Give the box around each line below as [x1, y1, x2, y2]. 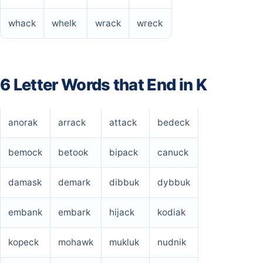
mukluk [109, 237, 139, 248]
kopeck [8, 237, 39, 248]
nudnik [157, 237, 186, 248]
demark [58, 177, 90, 188]
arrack [58, 117, 86, 129]
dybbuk [157, 177, 190, 188]
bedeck [157, 117, 190, 129]
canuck [157, 147, 188, 159]
